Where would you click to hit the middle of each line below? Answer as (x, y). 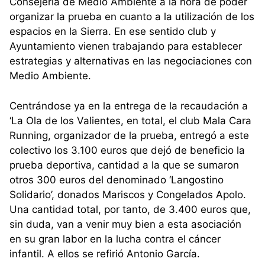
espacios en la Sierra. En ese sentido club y (113, 32)
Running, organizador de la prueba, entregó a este (129, 135)
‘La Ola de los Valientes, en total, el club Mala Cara (130, 120)
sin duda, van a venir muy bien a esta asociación (125, 224)
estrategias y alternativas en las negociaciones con (131, 61)
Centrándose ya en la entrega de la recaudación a (129, 106)
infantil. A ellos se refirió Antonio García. (105, 253)
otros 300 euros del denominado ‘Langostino (117, 180)
